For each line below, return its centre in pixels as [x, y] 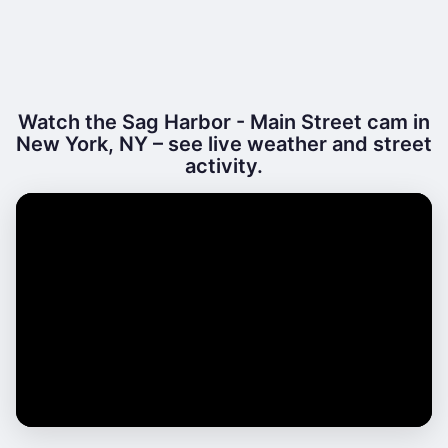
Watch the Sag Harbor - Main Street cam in [224, 122]
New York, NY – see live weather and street [224, 144]
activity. [224, 166]
